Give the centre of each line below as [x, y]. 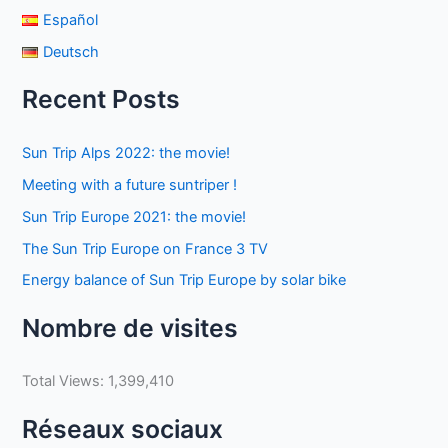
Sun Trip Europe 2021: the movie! [134, 216]
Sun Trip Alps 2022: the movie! [126, 152]
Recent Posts [101, 98]
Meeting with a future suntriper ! [130, 184]
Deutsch [70, 51]
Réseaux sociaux [123, 428]
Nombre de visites [130, 327]
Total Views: [65, 381]
